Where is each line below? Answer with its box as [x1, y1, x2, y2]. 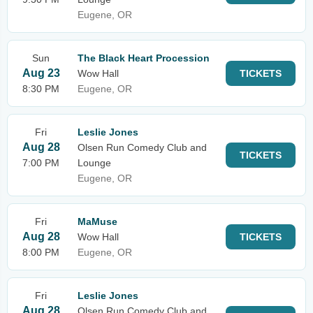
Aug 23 [22, 67, 60, 79]
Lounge [78, 157, 111, 168]
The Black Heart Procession [78, 52, 210, 64]
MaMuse [78, 216, 117, 227]
